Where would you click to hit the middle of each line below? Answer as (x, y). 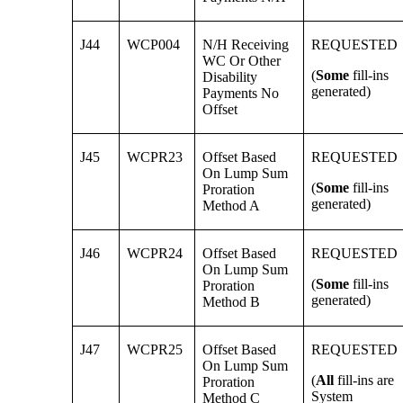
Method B (232, 302)
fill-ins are (366, 381)
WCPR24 (155, 254)
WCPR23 (155, 157)
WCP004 (154, 45)
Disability (230, 77)
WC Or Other (242, 61)
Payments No (241, 94)
